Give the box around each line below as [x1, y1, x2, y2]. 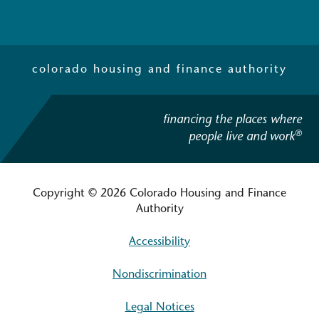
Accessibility [129, 236, 190, 248]
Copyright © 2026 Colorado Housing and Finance [33, 188, 286, 199]
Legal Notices [125, 302, 194, 313]
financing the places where [163, 114, 302, 127]
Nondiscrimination [113, 269, 206, 281]
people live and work [189, 131, 295, 144]
